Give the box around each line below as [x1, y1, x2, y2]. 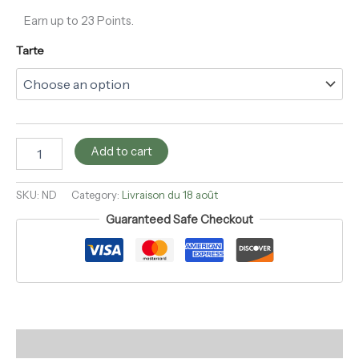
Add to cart [90, 144, 152, 159]
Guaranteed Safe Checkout [106, 212, 253, 227]
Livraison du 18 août [122, 188, 218, 202]
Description [16, 336, 79, 351]
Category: [71, 188, 122, 202]
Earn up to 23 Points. [24, 13, 134, 28]
